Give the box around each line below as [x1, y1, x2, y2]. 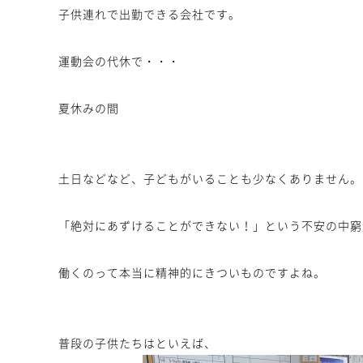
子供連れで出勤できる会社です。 [58, 6, 241, 22]
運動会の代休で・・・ [58, 53, 180, 69]
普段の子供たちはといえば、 [58, 335, 216, 351]
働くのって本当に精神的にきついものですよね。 [58, 264, 326, 280]
